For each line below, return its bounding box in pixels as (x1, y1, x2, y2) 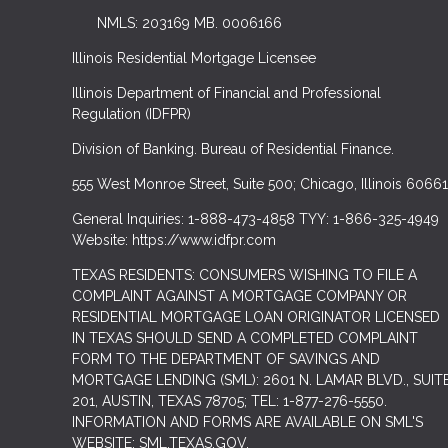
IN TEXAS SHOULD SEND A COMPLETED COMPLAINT (72, 329, 418, 346)
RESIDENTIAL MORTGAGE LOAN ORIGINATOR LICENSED (72, 308, 440, 325)
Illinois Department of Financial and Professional (72, 84, 381, 101)
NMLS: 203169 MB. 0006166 (96, 14, 282, 31)
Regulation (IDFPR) (72, 105, 191, 122)
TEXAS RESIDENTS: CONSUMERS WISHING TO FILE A (72, 266, 417, 283)
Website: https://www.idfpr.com (72, 231, 276, 248)
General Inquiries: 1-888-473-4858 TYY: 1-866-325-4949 (72, 210, 439, 227)
